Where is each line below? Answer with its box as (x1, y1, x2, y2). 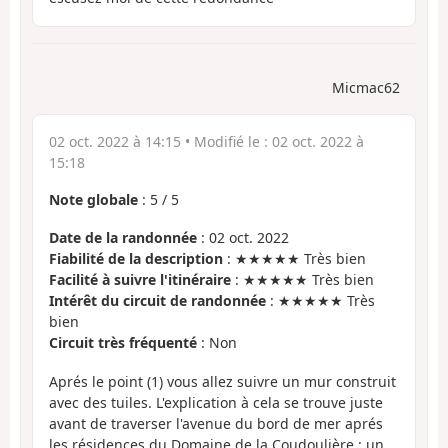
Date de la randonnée (49, 228, 197, 248)
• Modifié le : (181, 131, 272, 151)
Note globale (49, 189, 138, 209)
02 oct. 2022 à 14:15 (49, 131, 181, 151)
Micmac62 (332, 77, 400, 97)
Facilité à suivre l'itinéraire (49, 270, 231, 290)
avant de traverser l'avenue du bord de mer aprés (49, 413, 383, 433)
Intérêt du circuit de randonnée (49, 291, 266, 311)
